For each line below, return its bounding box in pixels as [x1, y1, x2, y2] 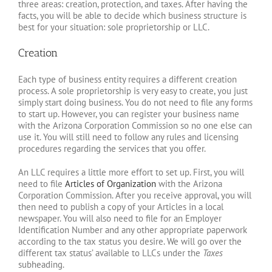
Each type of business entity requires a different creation [18, 73, 237, 86]
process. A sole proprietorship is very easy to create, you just [18, 85, 248, 97]
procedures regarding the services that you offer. [18, 143, 206, 155]
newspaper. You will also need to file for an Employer [18, 212, 222, 225]
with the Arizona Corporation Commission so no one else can [18, 120, 252, 132]
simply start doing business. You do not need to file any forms [18, 97, 253, 109]
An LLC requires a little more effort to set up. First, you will [18, 166, 244, 178]
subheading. [18, 259, 64, 271]
